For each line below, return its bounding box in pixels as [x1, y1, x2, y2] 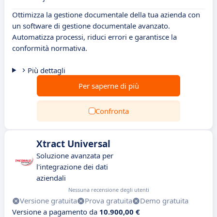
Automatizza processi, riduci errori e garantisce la [12, 32, 177, 42]
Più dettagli [27, 65, 65, 75]
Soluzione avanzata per [36, 151, 113, 160]
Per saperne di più [78, 81, 139, 91]
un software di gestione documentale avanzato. [12, 21, 170, 31]
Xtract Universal [36, 138, 110, 150]
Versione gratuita [20, 196, 77, 205]
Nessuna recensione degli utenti [68, 186, 149, 193]
